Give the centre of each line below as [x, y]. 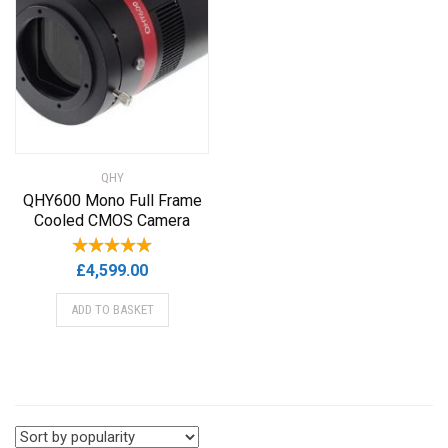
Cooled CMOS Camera [112, 220]
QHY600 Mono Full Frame [112, 200]
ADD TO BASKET [112, 309]
